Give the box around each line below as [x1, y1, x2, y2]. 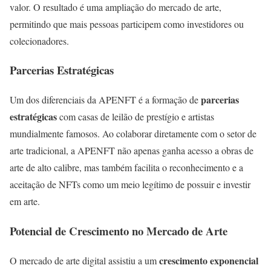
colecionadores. [10, 34, 69, 47]
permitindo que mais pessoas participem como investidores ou [10, 17, 244, 30]
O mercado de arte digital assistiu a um [10, 253, 159, 267]
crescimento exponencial [159, 253, 258, 267]
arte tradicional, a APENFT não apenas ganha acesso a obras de [10, 144, 253, 157]
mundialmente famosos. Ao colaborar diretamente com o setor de [10, 127, 256, 140]
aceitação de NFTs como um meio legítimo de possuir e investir [10, 178, 250, 191]
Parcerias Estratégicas [10, 62, 114, 79]
